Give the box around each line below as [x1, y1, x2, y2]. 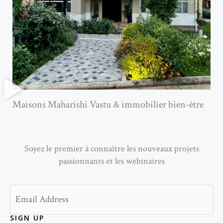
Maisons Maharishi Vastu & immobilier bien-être [12, 98, 204, 111]
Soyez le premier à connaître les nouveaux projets [24, 142, 199, 154]
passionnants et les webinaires [58, 155, 165, 167]
